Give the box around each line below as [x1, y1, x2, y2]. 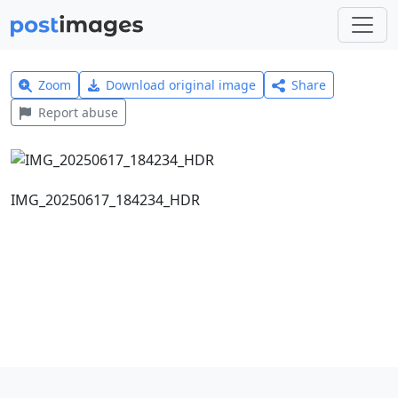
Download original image [106, 76, 257, 93]
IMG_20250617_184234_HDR [11, 189, 200, 210]
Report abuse [37, 104, 118, 121]
